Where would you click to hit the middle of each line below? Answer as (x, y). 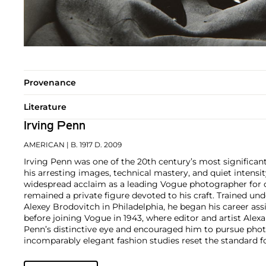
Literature (45, 107)
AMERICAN (44, 144)
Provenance (50, 82)
